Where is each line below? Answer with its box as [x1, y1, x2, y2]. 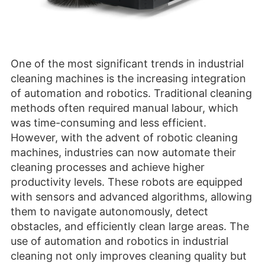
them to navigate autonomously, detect [11, 205, 208, 218]
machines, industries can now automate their [11, 146, 236, 159]
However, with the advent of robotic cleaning [11, 131, 238, 144]
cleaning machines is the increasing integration [11, 72, 246, 85]
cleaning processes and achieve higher [11, 160, 205, 173]
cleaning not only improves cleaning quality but [11, 249, 247, 262]
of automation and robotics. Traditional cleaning [11, 86, 252, 99]
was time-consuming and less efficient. [11, 116, 206, 129]
